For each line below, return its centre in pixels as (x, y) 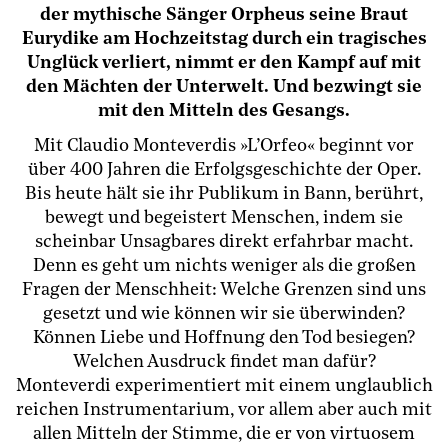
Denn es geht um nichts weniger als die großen (224, 265)
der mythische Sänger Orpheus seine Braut (224, 15)
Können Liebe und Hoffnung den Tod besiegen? (224, 337)
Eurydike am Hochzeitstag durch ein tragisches (224, 39)
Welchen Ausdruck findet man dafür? (224, 361)
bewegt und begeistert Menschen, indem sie (224, 217)
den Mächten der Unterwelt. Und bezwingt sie (224, 87)
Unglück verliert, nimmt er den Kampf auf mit (224, 63)
